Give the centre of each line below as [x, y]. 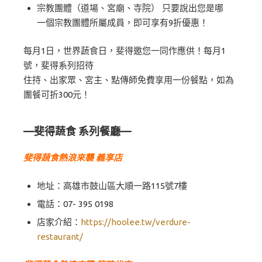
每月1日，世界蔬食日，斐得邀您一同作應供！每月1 [125, 51]
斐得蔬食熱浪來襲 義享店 [73, 157]
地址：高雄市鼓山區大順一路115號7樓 [112, 185]
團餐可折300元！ [57, 94]
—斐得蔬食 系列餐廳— [77, 131]
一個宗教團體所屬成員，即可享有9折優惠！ [122, 22]
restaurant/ [60, 236]
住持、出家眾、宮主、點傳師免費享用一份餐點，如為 [129, 80]
